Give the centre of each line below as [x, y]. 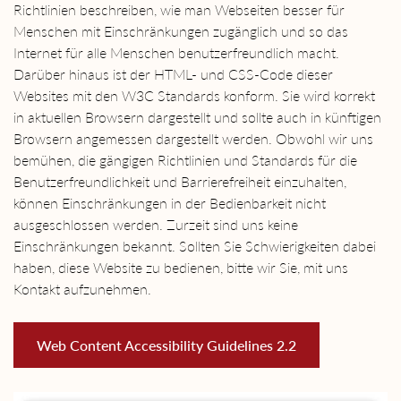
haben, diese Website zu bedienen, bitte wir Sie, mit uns [181, 268]
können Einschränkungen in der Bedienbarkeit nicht [170, 203]
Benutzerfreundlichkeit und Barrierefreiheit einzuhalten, [180, 182]
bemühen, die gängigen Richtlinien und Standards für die [185, 160]
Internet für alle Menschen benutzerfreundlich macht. [176, 53]
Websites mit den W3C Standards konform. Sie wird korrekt [194, 96]
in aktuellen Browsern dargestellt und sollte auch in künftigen [197, 117]
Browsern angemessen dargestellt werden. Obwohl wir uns [193, 139]
